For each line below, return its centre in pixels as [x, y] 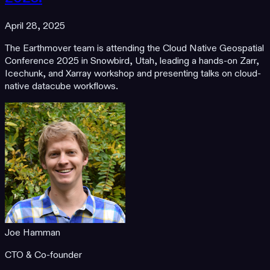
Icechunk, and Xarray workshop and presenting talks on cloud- [133, 74]
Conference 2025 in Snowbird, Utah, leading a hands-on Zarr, [132, 61]
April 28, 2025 [35, 27]
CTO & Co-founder [43, 256]
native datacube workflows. [61, 87]
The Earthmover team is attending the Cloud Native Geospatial [134, 49]
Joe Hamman [33, 233]
